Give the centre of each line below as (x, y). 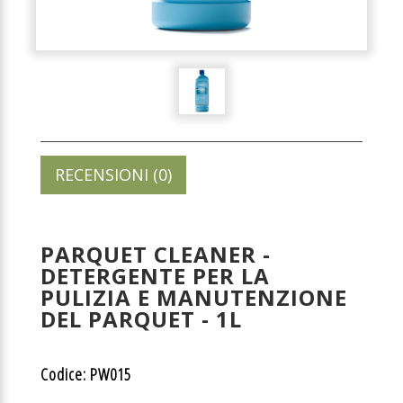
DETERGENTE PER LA (155, 276)
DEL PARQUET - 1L (141, 319)
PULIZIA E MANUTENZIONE (194, 297)
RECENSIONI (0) (113, 175)
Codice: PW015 (86, 374)
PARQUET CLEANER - (156, 254)
